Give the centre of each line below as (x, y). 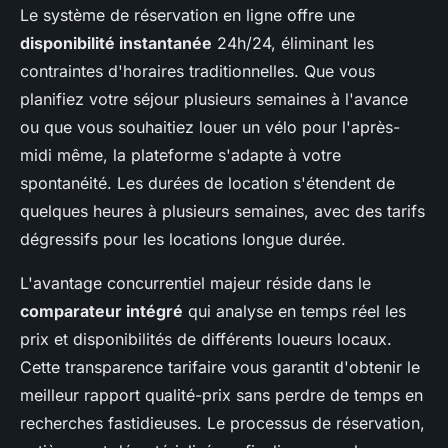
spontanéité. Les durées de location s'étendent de (207, 183)
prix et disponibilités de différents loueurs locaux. (206, 339)
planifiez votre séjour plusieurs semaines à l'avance (214, 99)
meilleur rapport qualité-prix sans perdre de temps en (221, 395)
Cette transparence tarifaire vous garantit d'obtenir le (220, 367)
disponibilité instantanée (116, 43)
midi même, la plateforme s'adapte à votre (180, 155)
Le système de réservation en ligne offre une (187, 15)
